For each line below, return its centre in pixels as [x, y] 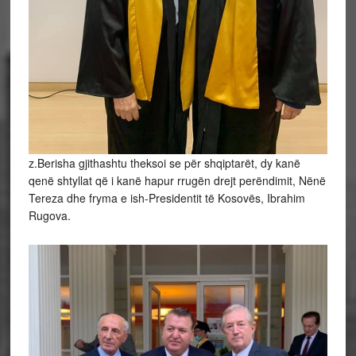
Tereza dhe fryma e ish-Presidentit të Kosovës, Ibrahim [166, 197]
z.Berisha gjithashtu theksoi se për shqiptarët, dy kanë [164, 163]
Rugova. [49, 215]
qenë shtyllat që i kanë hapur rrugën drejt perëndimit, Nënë [177, 180]
